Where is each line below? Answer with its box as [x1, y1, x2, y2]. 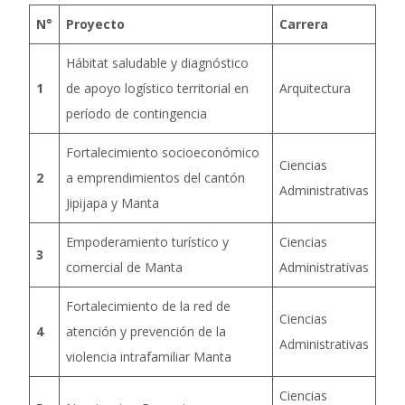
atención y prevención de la [66, 323, 226, 340]
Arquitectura [279, 80, 351, 97]
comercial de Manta [66, 259, 183, 276]
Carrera [279, 15, 328, 33]
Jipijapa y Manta [66, 194, 159, 212]
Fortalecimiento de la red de [66, 297, 231, 315]
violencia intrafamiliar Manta [66, 348, 231, 365]
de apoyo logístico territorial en [66, 80, 249, 97]
